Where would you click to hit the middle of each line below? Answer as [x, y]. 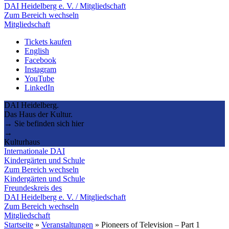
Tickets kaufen [48, 41]
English [37, 51]
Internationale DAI [35, 151]
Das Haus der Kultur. [38, 114]
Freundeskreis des [33, 188]
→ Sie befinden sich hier [44, 123]
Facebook [40, 60]
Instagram [40, 69]
